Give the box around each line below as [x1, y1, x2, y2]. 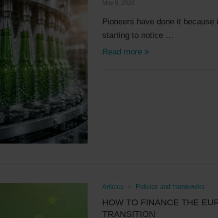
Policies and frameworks [136, 183, 205, 191]
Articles [102, 183, 124, 191]
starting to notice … [102, 30, 174, 40]
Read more [102, 47, 143, 56]
